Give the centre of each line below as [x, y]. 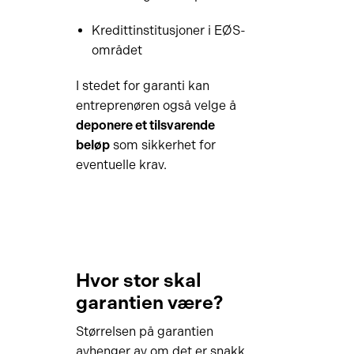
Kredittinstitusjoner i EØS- [168, 30]
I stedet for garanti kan [142, 86]
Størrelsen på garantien [144, 331]
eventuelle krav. [121, 165]
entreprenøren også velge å [156, 105]
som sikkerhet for [162, 145]
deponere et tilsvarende [145, 125]
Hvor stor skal [138, 280]
